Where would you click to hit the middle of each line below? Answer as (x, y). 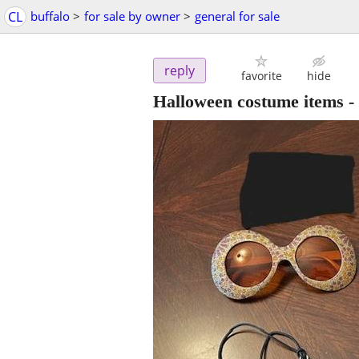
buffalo (50, 16)
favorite (261, 76)
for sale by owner (132, 16)
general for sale (237, 16)
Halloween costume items (248, 102)
